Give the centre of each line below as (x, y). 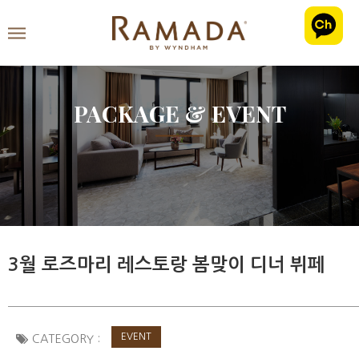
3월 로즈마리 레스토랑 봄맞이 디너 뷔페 (167, 264)
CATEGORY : (66, 339)
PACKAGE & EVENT (179, 113)
